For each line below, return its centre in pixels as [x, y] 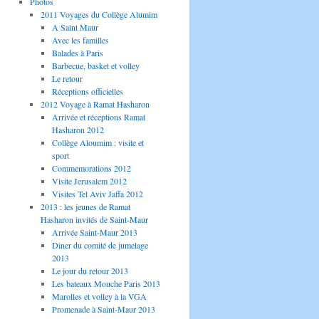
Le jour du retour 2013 [90, 271]
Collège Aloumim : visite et [98, 143]
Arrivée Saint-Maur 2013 [94, 232]
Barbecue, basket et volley [95, 66]
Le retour [67, 79]
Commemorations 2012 [91, 168]
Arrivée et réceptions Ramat [98, 117]
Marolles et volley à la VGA [99, 297]
